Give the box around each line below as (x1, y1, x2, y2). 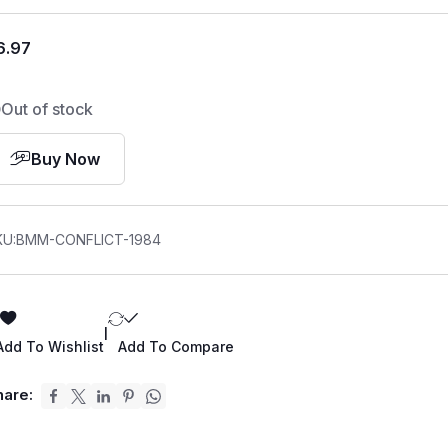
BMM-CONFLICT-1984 (16, 231, 162, 248)
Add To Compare (118, 338, 235, 355)
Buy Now (31, 149, 101, 169)
